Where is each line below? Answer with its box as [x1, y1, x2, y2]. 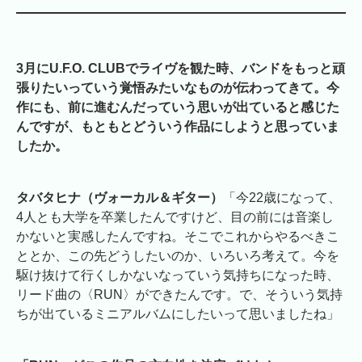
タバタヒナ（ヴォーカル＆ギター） [16, 191, 223, 205]
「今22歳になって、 [223, 191, 341, 205]
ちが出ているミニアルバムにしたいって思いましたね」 [16, 307, 339, 322]
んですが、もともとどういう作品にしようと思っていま [16, 120, 339, 134]
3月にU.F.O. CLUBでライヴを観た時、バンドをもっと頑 [16, 61, 345, 76]
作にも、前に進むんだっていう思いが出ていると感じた [16, 100, 339, 115]
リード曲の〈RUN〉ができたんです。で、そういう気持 [16, 288, 343, 302]
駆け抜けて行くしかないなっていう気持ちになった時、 [16, 268, 339, 283]
